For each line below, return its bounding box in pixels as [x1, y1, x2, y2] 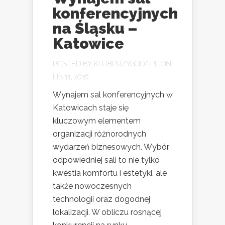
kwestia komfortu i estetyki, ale [53, 168, 167, 178]
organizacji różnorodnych [53, 129, 146, 139]
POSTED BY [53, 59, 94, 68]
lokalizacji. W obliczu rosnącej [53, 207, 162, 217]
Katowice [53, 34, 124, 52]
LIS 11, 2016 [53, 72, 88, 81]
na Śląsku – [53, 19, 138, 37]
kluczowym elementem [53, 116, 141, 126]
